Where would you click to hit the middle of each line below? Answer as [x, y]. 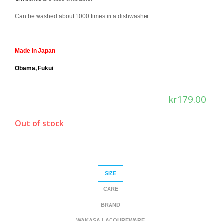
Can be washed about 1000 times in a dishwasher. [82, 16]
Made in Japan [35, 51]
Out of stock [39, 123]
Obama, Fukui [34, 68]
